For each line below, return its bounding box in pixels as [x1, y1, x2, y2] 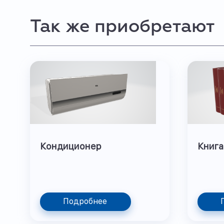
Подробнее [63, 196, 107, 206]
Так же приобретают [30, 18, 214, 36]
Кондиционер [40, 141, 101, 151]
